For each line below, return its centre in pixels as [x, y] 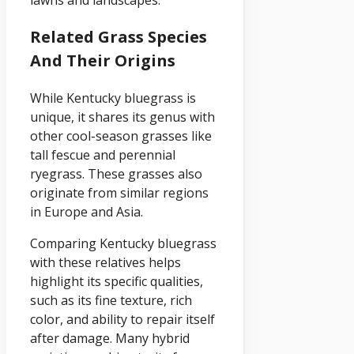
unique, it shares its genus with [122, 117]
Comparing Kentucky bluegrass [123, 243]
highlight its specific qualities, [117, 281]
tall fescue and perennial [103, 154]
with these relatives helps [105, 262]
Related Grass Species [119, 36]
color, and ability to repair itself [122, 319]
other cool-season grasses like [121, 136]
